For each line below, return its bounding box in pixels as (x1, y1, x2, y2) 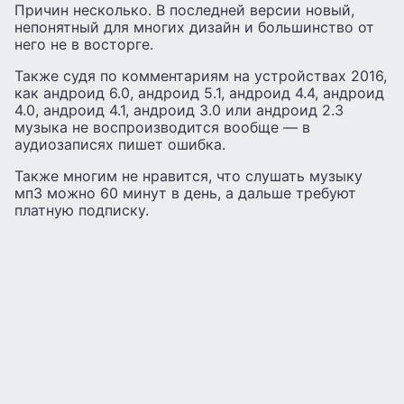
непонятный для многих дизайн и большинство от (14, 17, 374, 36)
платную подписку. (14, 200, 149, 219)
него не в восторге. (14, 34, 153, 53)
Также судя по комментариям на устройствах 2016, (14, 66, 387, 85)
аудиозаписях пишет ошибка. (14, 134, 225, 153)
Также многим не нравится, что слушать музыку (14, 166, 363, 185)
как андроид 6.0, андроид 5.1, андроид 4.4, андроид (14, 83, 384, 102)
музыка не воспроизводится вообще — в (14, 117, 310, 136)
